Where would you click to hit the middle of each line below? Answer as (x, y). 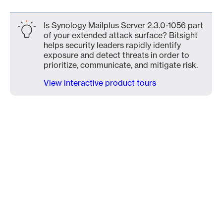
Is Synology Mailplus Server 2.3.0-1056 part (123, 25)
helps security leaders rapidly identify (112, 45)
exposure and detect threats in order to (116, 55)
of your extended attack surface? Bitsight (121, 35)
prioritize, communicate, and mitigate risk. (121, 65)
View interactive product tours (100, 83)
